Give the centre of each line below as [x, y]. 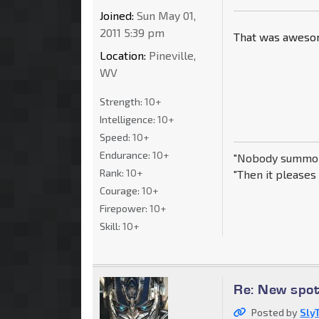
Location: [123, 55]
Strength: [122, 101]
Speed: [116, 137]
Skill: [111, 226]
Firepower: [125, 208]
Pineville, [171, 55]
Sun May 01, [165, 15]
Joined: [117, 15]
